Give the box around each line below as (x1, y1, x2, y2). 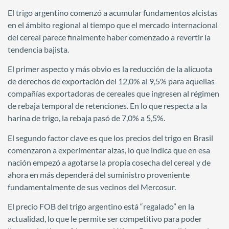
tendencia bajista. (8, 44, 69, 54)
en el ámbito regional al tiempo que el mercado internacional (8, 20, 218, 30)
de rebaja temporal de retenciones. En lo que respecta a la (8, 101, 207, 111)
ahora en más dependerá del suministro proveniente (8, 169, 190, 179)
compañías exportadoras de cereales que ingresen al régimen (8, 88, 219, 99)
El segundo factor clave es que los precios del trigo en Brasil (8, 132, 213, 143)
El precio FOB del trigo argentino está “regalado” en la (8, 201, 194, 212)
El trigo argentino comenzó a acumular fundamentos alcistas (8, 8, 218, 17)
